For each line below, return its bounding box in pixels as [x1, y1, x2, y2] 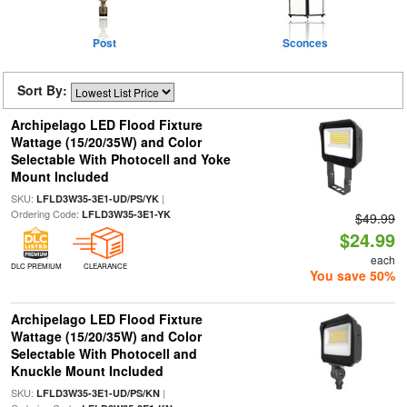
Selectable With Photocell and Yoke [10, 150, 231, 168]
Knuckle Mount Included [10, 362, 164, 380]
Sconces [282, 35, 328, 51]
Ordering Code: [10, 206, 82, 221]
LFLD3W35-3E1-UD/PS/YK [35, 192, 159, 205]
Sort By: [17, 81, 71, 99]
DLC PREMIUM [10, 261, 62, 271]
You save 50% [310, 266, 396, 284]
